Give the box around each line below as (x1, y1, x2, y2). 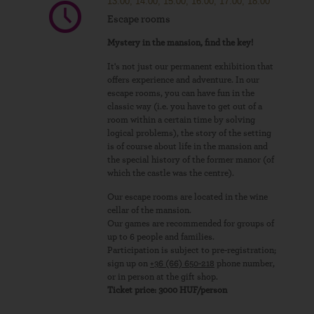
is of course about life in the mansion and (107, 142, 268, 151)
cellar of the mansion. (107, 206, 191, 215)
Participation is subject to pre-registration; (107, 246, 276, 255)
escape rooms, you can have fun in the (107, 89, 254, 98)
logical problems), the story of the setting (107, 129, 271, 138)
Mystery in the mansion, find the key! (107, 39, 253, 48)
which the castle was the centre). (107, 169, 234, 178)
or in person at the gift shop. (107, 273, 218, 282)
